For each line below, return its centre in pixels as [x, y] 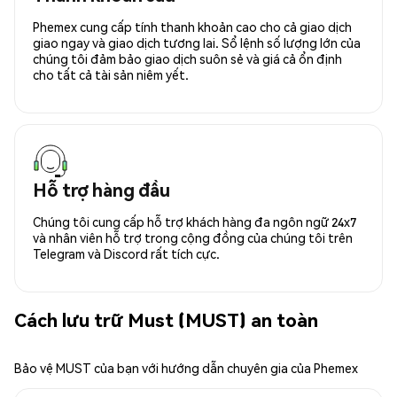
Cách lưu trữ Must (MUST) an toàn [166, 320]
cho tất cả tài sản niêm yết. [111, 74]
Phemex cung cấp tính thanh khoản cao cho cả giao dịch [192, 26]
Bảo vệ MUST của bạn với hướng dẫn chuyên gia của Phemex [186, 367]
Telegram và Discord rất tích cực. [126, 253]
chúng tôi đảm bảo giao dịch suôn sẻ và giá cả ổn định [187, 58]
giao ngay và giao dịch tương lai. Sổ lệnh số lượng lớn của [197, 42]
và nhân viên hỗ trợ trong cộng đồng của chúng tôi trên [193, 237]
